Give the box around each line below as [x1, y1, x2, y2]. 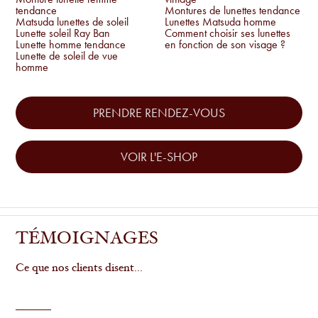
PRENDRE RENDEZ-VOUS [93, 105, 225, 121]
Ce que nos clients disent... [16, 263, 143, 275]
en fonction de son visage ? [165, 38, 285, 52]
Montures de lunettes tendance [165, 4, 300, 18]
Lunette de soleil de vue [16, 49, 119, 63]
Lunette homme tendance [16, 38, 126, 52]
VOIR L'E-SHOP [121, 149, 197, 165]
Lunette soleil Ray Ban [16, 26, 111, 40]
